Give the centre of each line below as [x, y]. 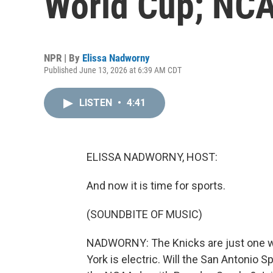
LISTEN [97, 103]
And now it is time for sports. [156, 186]
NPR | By [63, 58]
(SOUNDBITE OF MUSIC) [144, 214]
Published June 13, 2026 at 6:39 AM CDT [113, 70]
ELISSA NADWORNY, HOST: [152, 157]
